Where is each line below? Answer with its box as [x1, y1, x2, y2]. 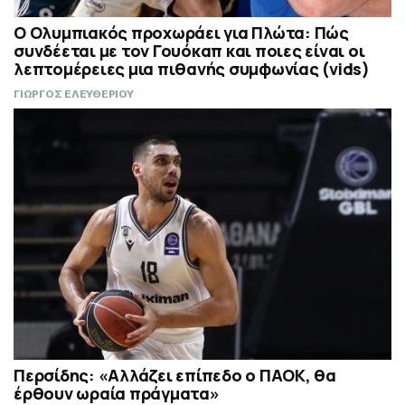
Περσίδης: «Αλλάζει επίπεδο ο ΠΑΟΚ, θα [14, 364, 336, 387]
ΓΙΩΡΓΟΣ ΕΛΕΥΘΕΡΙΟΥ [14, 88, 134, 101]
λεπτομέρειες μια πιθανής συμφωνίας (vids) [14, 58, 370, 80]
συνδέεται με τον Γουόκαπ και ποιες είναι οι [14, 40, 365, 62]
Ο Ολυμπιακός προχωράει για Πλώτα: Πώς [14, 22, 349, 44]
